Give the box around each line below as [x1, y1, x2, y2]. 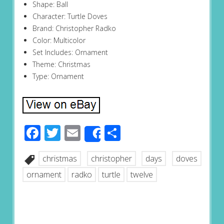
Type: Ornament [32, 71, 84, 81]
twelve [130, 169, 153, 180]
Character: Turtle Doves [32, 11, 107, 21]
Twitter [60, 122, 112, 144]
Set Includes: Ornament [32, 47, 108, 57]
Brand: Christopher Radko [32, 23, 116, 33]
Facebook [40, 122, 110, 144]
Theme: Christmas [32, 59, 90, 69]
